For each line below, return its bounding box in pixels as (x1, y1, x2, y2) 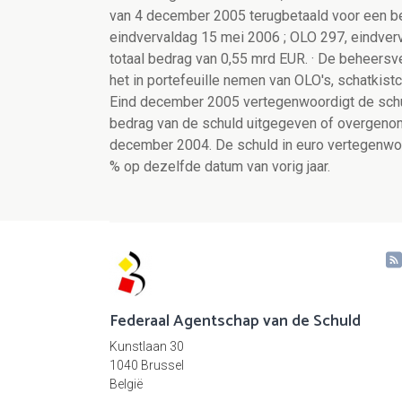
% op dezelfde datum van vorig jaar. (109, 158, 330, 176)
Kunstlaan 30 (109, 339, 184, 354)
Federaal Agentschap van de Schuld (109, 308, 361, 336)
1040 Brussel (109, 358, 184, 373)
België (109, 377, 143, 392)
